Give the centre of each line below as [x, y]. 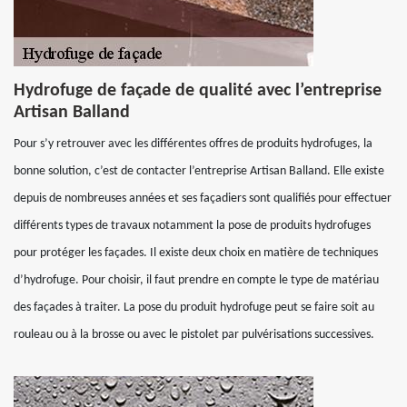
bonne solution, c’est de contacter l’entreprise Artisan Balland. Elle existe [199, 171]
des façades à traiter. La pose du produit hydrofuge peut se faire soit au [194, 308]
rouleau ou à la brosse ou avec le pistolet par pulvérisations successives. [194, 335]
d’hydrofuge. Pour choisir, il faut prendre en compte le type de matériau [196, 280]
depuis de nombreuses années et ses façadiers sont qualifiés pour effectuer [203, 199]
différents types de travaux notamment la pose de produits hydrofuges [192, 226]
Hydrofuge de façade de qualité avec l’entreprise [198, 91]
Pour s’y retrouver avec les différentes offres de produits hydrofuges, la [193, 144]
